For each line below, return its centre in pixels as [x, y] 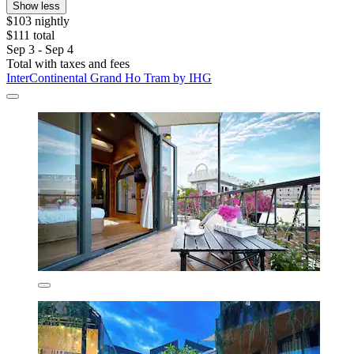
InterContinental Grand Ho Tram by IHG [109, 77]
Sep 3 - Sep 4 [40, 49]
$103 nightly [38, 21]
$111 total [30, 35]
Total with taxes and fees [68, 63]
